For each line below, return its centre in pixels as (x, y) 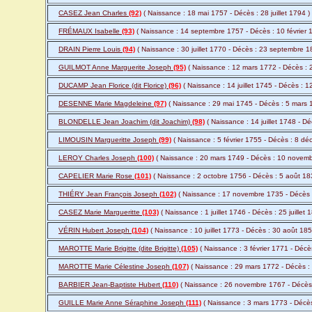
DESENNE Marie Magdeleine (106, 104)
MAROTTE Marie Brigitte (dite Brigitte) (120, 249)
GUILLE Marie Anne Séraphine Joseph (122, 303)
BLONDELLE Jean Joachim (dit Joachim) (125, 122)
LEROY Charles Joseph (98, 158)
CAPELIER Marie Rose (96, 176)
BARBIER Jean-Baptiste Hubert (110, 285)
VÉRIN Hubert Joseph (95, 231)
